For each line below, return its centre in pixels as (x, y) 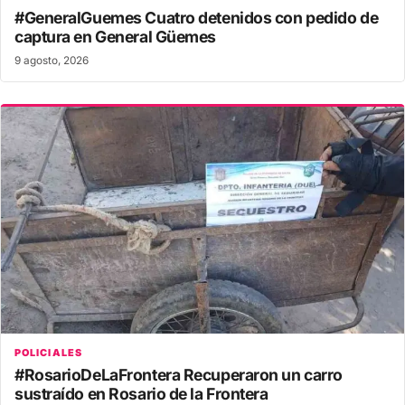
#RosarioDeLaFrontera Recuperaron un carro (179, 374)
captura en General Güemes (115, 37)
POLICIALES (48, 352)
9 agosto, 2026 (52, 61)
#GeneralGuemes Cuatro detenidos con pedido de (197, 18)
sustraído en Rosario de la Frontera (141, 393)
